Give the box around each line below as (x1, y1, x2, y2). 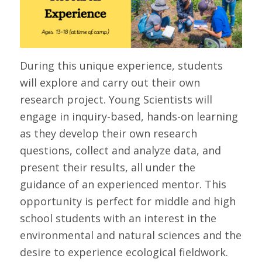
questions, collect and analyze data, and (19, 143, 221, 157)
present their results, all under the (19, 160, 195, 174)
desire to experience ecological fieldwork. (19, 244, 228, 259)
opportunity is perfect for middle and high (19, 194, 236, 208)
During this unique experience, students (19, 58, 223, 73)
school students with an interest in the (19, 211, 216, 225)
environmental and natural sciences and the (19, 227, 242, 242)
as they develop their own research (19, 126, 197, 140)
